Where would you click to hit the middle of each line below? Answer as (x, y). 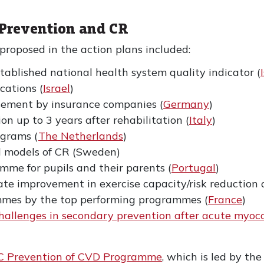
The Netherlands (81, 136)
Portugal (194, 168)
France (225, 199)
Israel (57, 88)
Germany (186, 104)
